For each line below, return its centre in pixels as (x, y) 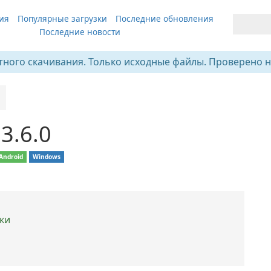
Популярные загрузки (62, 18)
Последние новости (80, 32)
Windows (47, 157)
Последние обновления (164, 18)
